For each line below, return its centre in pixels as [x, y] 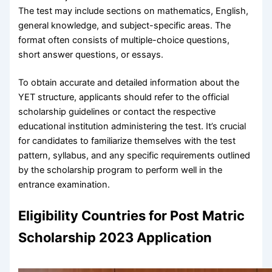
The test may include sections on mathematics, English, [134, 11]
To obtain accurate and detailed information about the [129, 82]
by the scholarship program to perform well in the [121, 170]
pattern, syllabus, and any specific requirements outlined [134, 155]
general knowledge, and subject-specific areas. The [125, 25]
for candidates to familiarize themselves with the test [127, 141]
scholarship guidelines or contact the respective [117, 111]
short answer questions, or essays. [91, 54]
